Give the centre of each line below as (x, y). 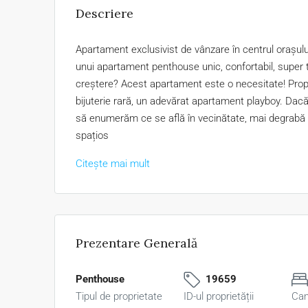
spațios (92, 135)
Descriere (104, 13)
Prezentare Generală (136, 243)
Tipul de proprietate (119, 296)
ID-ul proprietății (219, 296)
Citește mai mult (113, 164)
